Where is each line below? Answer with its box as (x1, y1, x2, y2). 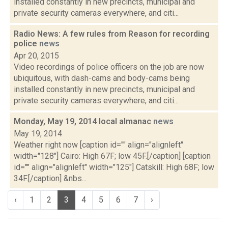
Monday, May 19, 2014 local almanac (14, 117, 153, 126)
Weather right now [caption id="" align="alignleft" (14, 140, 183, 150)
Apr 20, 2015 (14, 51, 59, 61)
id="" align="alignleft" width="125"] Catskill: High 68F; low (14, 162, 214, 172)
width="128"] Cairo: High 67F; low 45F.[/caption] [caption (14, 151, 211, 161)
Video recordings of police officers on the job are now (14, 62, 204, 72)
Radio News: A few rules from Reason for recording (14, 29, 210, 39)
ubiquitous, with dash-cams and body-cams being (14, 73, 190, 83)
